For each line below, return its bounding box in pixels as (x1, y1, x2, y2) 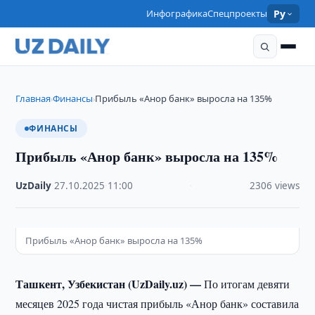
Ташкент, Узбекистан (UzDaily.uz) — (15, 276, 205, 292)
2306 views (249, 179, 300, 192)
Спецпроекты (207, 7, 268, 20)
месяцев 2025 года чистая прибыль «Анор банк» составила (15, 296, 300, 311)
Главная (15, 92, 51, 105)
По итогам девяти (204, 276, 290, 291)
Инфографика (146, 7, 208, 20)
